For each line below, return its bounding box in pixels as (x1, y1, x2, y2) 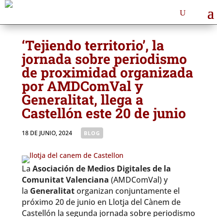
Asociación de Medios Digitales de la (32, 163, 171, 174)
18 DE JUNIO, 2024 (21, 129, 72, 137)
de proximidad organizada (21, 63, 193, 81)
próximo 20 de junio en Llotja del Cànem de (21, 197, 181, 207)
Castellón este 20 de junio (21, 104, 186, 122)
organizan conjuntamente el (74, 186, 180, 196)
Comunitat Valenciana (21, 174, 109, 185)
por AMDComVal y (21, 77, 143, 95)
